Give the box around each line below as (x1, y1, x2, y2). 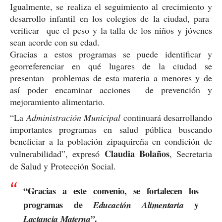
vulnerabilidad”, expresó (10, 147, 105, 160)
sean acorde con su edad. (10, 36, 100, 48)
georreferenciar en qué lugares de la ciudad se (10, 59, 212, 72)
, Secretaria (169, 147, 212, 160)
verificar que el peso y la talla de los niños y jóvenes (10, 24, 212, 36)
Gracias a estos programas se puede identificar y (10, 48, 212, 60)
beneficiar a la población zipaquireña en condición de (10, 135, 212, 147)
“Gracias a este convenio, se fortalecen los (23, 184, 199, 197)
